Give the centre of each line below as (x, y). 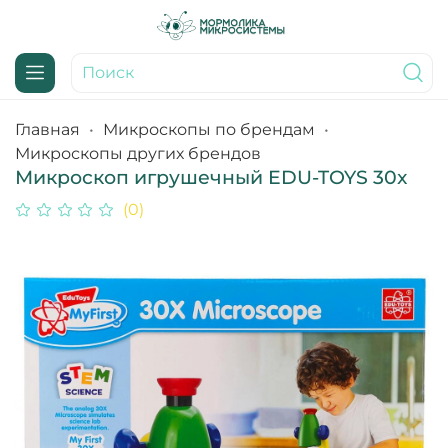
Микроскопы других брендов (138, 154)
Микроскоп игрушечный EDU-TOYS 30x (211, 177)
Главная (47, 130)
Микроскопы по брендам (209, 130)
